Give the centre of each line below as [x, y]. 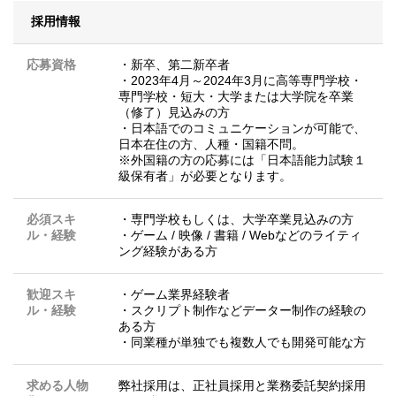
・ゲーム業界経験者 [174, 295]
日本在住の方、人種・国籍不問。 [211, 145]
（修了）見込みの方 [174, 113]
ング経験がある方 [168, 251]
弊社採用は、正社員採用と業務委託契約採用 [242, 386]
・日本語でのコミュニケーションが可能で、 [242, 129]
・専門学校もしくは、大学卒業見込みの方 [236, 220]
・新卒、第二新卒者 [174, 65]
